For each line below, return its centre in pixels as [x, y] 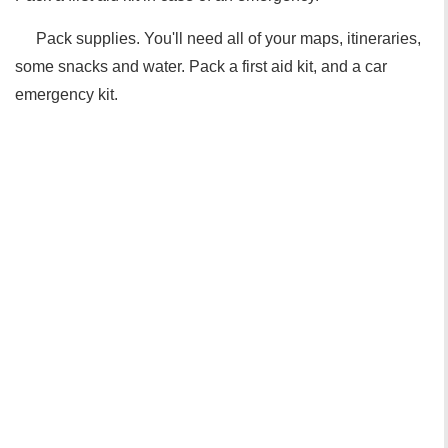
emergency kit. [66, 94]
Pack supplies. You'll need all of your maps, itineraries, [228, 38]
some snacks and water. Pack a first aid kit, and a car [201, 66]
